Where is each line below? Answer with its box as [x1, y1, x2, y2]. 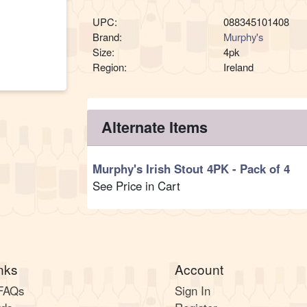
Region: [93, 60, 127, 75]
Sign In [174, 282, 210, 299]
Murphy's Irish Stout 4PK [93, 160, 233, 177]
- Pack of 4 [232, 160, 291, 177]
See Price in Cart [93, 177, 181, 194]
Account [174, 259, 223, 278]
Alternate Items [101, 116, 208, 138]
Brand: [93, 29, 123, 45]
